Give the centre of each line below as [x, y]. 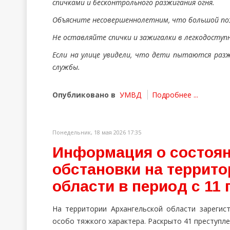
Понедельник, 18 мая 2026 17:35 [97, 132]
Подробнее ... [175, 95]
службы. [66, 67]
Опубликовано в [84, 95]
